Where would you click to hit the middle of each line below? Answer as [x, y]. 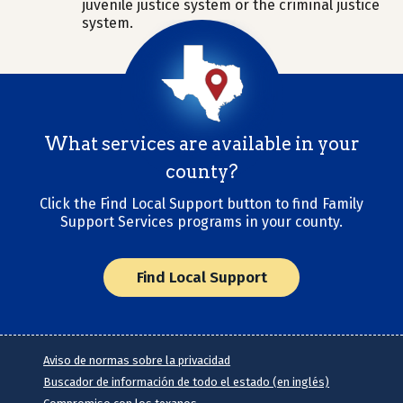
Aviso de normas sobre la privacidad [137, 360]
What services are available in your [201, 144]
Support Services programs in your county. [201, 222]
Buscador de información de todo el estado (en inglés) [187, 382]
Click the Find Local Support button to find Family [201, 204]
